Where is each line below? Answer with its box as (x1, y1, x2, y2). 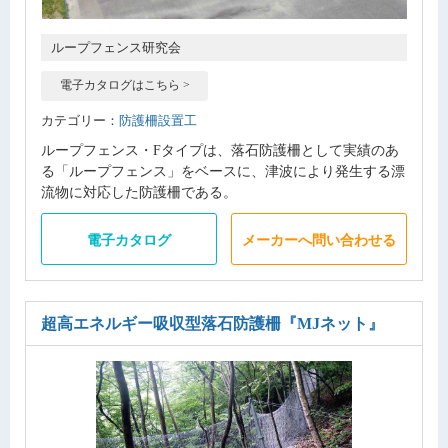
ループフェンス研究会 (51, 40, 181, 56)
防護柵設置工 (119, 112, 197, 128)
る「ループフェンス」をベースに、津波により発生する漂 (41, 162, 405, 179)
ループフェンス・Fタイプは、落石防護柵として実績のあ (41, 141, 399, 158)
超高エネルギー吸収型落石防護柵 (41, 315, 281, 333)
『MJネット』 (281, 315, 384, 333)
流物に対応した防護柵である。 (41, 183, 237, 200)
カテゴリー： (41, 112, 119, 128)
